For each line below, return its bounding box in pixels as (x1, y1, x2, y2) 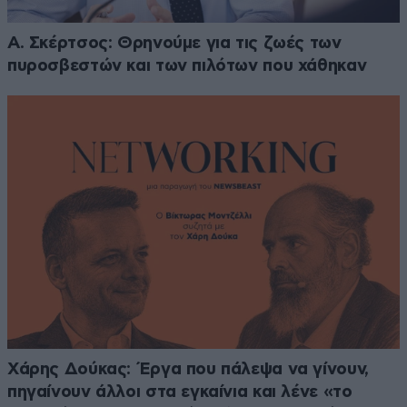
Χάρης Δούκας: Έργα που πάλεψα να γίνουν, (7, 361, 369, 379)
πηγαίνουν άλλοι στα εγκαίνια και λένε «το (7, 383, 352, 402)
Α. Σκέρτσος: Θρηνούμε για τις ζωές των (7, 35, 342, 53)
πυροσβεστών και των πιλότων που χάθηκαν (7, 57, 367, 75)
